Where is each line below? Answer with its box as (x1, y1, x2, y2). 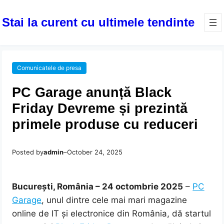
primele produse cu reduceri (12, 116, 198, 132)
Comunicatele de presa (17, 64, 82, 72)
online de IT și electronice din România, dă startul (12, 208, 211, 219)
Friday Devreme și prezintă (12, 100, 188, 116)
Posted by (12, 148, 44, 156)
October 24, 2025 (67, 148, 123, 156)
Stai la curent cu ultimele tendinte (2, 15, 195, 29)
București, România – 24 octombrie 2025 (12, 181, 183, 192)
